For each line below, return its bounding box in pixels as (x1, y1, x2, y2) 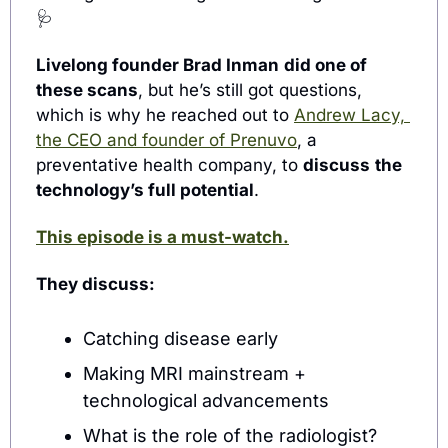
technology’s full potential (36, 179, 254, 200)
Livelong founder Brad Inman (36, 54, 279, 75)
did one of (284, 54, 367, 75)
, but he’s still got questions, (138, 79, 362, 100)
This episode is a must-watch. (36, 226, 289, 247)
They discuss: (36, 273, 155, 294)
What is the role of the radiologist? (83, 424, 377, 446)
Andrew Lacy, (294, 104, 405, 125)
